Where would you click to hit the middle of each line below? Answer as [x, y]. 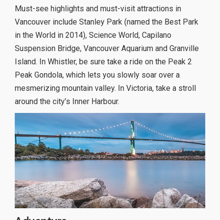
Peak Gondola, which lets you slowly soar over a [97, 75]
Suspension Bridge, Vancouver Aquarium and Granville [107, 49]
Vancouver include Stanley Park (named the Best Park [107, 22]
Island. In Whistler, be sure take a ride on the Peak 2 [103, 62]
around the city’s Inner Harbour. [67, 102]
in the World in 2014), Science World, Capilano [93, 35]
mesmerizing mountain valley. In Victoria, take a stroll [105, 88]
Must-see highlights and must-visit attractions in [98, 9]
